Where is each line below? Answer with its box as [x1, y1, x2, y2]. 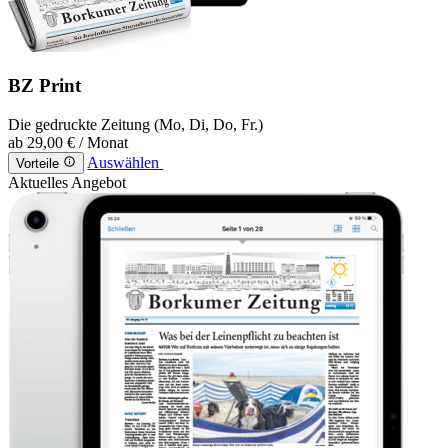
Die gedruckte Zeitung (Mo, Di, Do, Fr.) [8, 115, 263, 133]
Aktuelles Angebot [8, 174, 126, 192]
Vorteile [16, 156, 59, 172]
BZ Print [8, 75, 81, 97]
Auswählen [87, 154, 160, 172]
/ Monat [79, 133, 128, 151]
